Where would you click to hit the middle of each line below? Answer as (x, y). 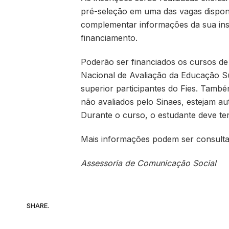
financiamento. (109, 38)
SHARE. (38, 206)
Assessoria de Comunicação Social (148, 163)
